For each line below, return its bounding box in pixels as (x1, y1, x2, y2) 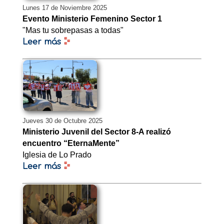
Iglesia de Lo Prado (22, 150, 91, 159)
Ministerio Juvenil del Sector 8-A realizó (22, 127, 171, 136)
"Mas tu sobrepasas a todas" (22, 26, 123, 35)
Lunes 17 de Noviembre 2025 (22, 4, 107, 12)
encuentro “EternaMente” (22, 139, 119, 148)
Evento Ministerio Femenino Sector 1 (22, 14, 162, 23)
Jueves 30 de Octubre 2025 (22, 117, 102, 125)
